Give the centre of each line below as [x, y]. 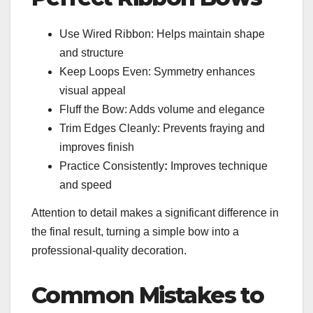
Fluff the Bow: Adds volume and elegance [162, 110]
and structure [92, 53]
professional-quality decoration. [109, 250]
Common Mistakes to [148, 295]
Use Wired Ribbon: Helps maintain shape [162, 34]
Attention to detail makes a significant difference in [155, 213]
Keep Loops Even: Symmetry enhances [157, 72]
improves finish [97, 147]
